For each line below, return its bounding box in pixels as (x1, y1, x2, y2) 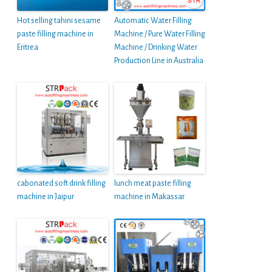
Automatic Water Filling (114, 16, 192, 25)
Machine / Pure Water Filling (114, 30, 205, 39)
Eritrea (17, 43, 38, 52)
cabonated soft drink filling (17, 179, 106, 188)
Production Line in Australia (114, 56, 203, 66)
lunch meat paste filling (114, 179, 191, 188)
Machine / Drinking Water (114, 43, 197, 52)
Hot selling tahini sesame (17, 16, 101, 25)
